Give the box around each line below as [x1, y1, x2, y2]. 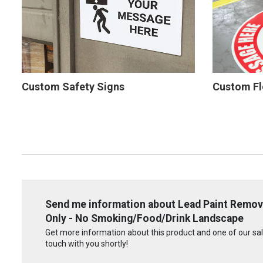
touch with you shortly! [45, 239, 128, 249]
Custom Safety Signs [22, 80, 124, 93]
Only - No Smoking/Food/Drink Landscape [45, 212, 244, 224]
